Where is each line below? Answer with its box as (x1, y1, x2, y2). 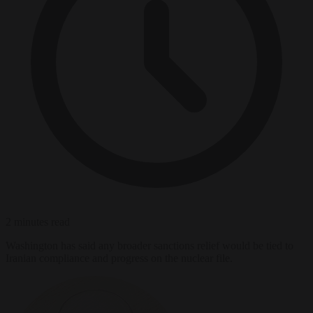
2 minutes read (6, 215, 70, 228)
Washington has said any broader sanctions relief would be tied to (6, 239, 293, 252)
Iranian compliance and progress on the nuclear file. (6, 252, 233, 264)
